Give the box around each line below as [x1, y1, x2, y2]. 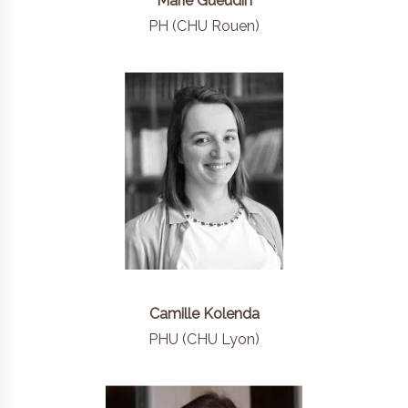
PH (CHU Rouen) [148, 17, 260, 35]
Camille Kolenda [148, 305, 260, 322]
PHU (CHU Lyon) [148, 331, 260, 348]
